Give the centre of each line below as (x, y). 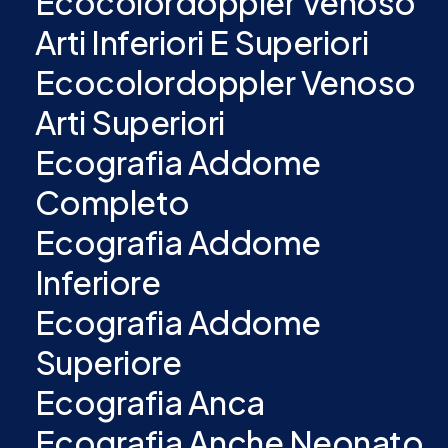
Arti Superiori (129, 122)
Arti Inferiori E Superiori (201, 42)
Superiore (108, 362)
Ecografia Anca (149, 402)
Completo (112, 202)
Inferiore (97, 282)
